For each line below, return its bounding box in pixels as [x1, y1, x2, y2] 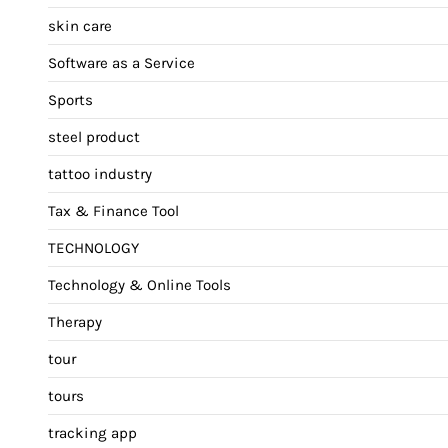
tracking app [48, 424, 137, 443]
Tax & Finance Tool [48, 202, 179, 221]
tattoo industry [48, 165, 152, 184]
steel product [48, 128, 140, 147]
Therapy [48, 313, 102, 332]
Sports [48, 91, 93, 110]
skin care [48, 17, 112, 36]
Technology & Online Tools [48, 276, 231, 295]
